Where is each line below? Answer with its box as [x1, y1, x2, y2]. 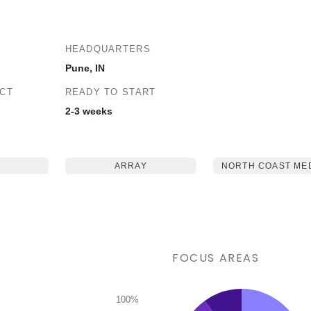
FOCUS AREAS [172, 250, 260, 266]
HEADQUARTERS [65, 44, 151, 54]
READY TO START [65, 87, 156, 97]
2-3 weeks [65, 106, 112, 117]
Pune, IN [65, 62, 105, 74]
